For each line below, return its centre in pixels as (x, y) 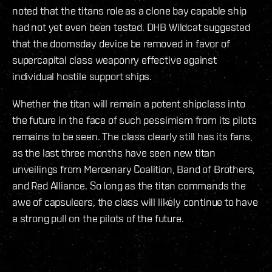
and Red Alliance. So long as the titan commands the (129, 186)
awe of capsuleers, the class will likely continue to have (135, 202)
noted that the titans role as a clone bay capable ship (130, 11)
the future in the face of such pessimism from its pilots (134, 120)
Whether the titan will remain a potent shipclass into (129, 104)
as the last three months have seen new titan (114, 153)
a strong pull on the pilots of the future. (98, 219)
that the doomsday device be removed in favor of (121, 44)
